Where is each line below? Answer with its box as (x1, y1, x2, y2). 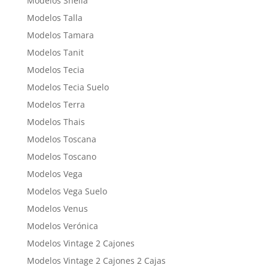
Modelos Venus (26, 203, 88, 215)
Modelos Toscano (26, 151, 96, 163)
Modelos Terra (26, 99, 85, 111)
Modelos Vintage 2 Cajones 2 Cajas (26, 255, 166, 267)
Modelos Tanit (26, 47, 84, 59)
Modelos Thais (26, 116, 85, 128)
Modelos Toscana (26, 133, 96, 145)
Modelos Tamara (26, 29, 94, 41)
